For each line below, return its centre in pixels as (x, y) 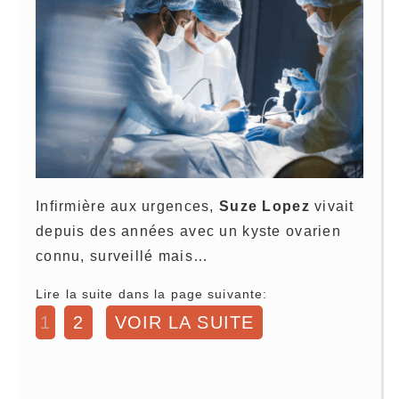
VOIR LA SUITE (184, 322)
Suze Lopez (265, 206)
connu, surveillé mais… (122, 256)
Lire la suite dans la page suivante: (152, 293)
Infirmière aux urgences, (127, 206)
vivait (332, 206)
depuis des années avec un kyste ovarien (188, 231)
